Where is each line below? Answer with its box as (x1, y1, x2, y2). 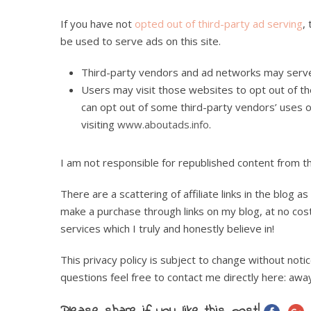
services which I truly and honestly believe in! (60, 221, 274, 235)
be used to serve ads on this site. (60, 33, 221, 48)
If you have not (60, 16, 135, 31)
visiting (81, 117, 117, 131)
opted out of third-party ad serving (135, 16, 303, 31)
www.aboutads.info (117, 117, 209, 131)
